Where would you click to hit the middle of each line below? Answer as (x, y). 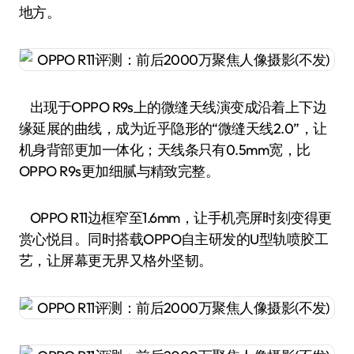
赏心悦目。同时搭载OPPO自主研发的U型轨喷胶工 (174, 239)
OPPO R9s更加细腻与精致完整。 (119, 171)
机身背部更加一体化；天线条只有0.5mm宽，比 (165, 150)
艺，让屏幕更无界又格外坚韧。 (116, 260)
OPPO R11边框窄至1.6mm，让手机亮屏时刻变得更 (175, 218)
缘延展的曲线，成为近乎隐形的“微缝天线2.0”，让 (173, 128)
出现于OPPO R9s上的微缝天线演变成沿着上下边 (173, 107)
